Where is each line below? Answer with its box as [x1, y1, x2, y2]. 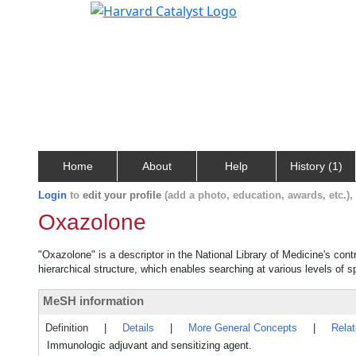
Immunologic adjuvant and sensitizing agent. [47, 339, 252, 351]
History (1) [289, 160, 342, 172]
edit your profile [83, 189, 161, 201]
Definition [45, 322, 88, 334]
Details [122, 322, 154, 334]
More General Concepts [188, 322, 297, 334]
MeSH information [43, 294, 144, 308]
